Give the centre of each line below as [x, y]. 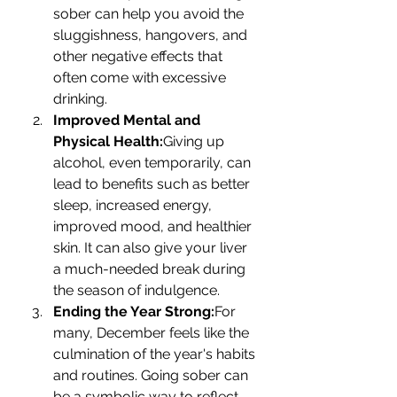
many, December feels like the [153, 333]
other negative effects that [140, 56]
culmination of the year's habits [156, 354]
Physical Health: [108, 141]
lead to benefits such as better [153, 184]
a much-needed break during [151, 269]
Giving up [195, 141]
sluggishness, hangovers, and [152, 35]
